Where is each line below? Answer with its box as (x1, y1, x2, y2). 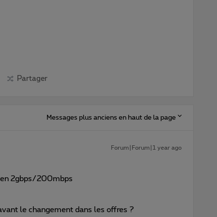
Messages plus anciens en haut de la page (46, 114, 176, 121)
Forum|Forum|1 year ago (111, 144, 182, 151)
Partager (16, 75, 47, 82)
